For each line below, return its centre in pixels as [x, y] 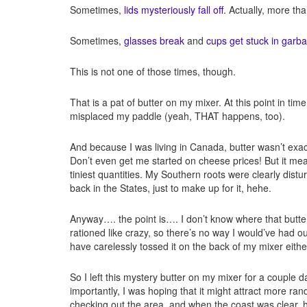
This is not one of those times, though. [153, 72]
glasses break [154, 41]
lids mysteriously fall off [174, 10]
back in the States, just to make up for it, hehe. [171, 188]
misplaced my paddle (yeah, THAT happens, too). [177, 116]
